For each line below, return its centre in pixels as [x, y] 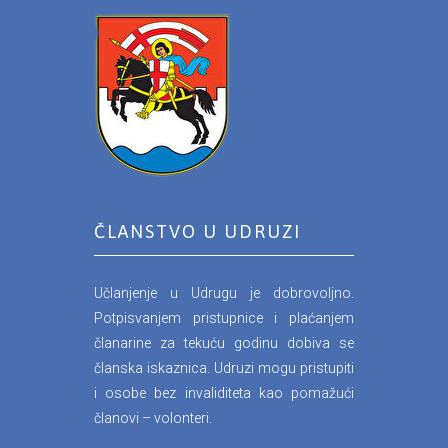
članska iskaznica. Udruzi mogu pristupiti [224, 367]
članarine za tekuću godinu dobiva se [224, 342]
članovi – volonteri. [153, 417]
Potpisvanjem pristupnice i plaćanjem [224, 317]
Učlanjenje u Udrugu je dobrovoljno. [224, 292]
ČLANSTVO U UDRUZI [197, 231]
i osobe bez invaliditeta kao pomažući [224, 392]
